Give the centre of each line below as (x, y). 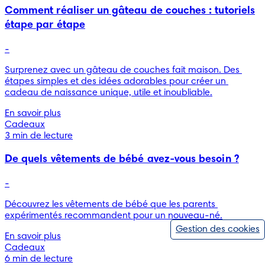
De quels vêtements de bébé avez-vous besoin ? (122, 159)
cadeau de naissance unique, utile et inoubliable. (109, 93)
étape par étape (45, 25)
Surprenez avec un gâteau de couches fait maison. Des (122, 70)
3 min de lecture (39, 136)
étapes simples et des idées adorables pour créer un (115, 81)
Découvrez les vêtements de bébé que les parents (110, 204)
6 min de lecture (39, 259)
